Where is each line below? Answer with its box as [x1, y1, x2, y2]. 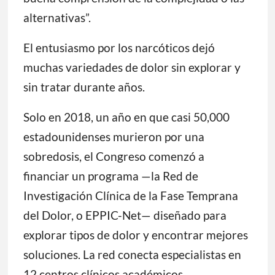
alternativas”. [23, 10, 91, 25]
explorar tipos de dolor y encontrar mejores [23, 228, 248, 242]
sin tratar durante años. [23, 80, 145, 95]
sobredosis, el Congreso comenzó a [23, 149, 204, 164]
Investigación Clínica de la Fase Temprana [23, 188, 238, 203]
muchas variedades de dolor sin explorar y [23, 60, 241, 75]
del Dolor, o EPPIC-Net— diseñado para [23, 208, 227, 223]
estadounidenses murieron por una [23, 130, 204, 144]
